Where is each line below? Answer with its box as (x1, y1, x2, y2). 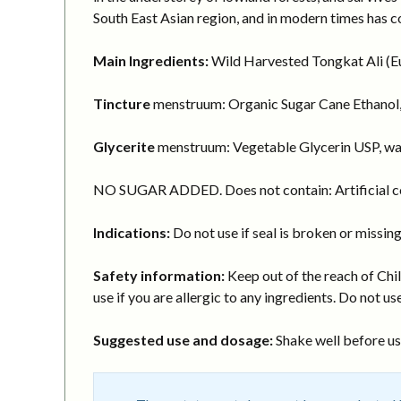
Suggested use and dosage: (93, 330, 273, 348)
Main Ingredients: (93, 51, 209, 69)
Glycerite (93, 137, 155, 155)
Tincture (93, 94, 150, 112)
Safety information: (93, 266, 225, 284)
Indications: (93, 223, 170, 241)
